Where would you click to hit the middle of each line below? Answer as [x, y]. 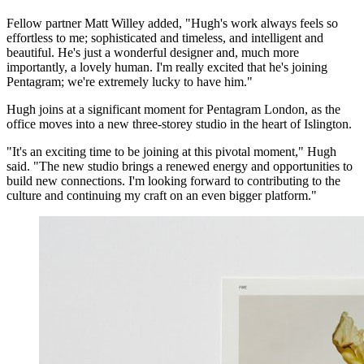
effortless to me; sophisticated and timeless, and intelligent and [165, 37]
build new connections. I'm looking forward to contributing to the [173, 180]
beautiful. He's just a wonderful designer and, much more [153, 52]
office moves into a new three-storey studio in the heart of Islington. [179, 123]
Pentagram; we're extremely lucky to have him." [130, 81]
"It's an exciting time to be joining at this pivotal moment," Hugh [171, 151]
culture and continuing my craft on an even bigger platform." [162, 195]
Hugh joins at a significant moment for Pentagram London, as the [173, 109]
